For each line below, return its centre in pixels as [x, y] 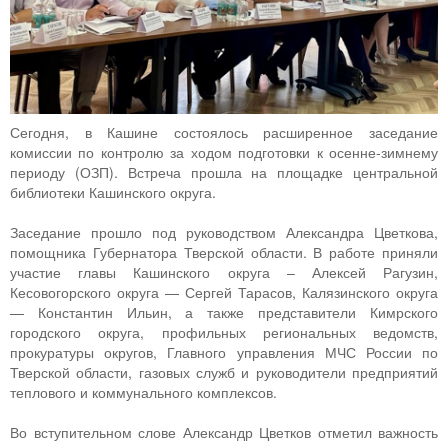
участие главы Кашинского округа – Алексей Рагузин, [224, 271]
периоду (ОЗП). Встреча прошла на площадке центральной [224, 171]
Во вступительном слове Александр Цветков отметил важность [224, 431]
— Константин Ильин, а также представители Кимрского [224, 311]
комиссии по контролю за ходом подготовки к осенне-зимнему [224, 151]
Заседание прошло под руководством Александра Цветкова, [224, 231]
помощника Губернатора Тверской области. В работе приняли [224, 251]
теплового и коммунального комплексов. [143, 391]
